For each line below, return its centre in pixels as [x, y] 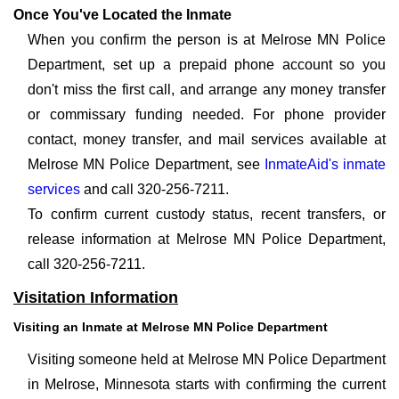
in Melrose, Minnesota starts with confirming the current [207, 384]
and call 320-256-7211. [155, 189]
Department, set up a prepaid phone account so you [207, 65]
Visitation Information [96, 297]
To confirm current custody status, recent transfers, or [207, 214]
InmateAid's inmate [325, 164]
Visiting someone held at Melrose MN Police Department [207, 359]
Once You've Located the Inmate [122, 15]
